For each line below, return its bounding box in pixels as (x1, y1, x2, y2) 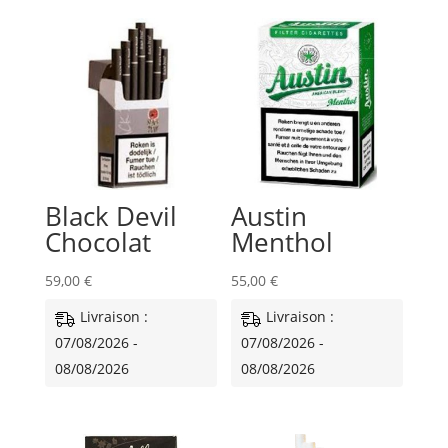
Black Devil (44, 198, 177, 235)
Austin (231, 198, 308, 235)
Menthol (231, 224, 334, 261)
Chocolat (44, 224, 151, 261)
